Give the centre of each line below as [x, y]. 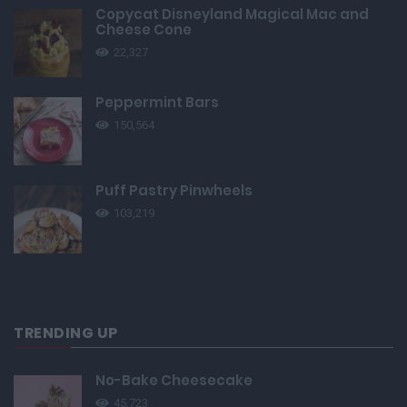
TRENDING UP [66, 333]
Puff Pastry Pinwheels [174, 191]
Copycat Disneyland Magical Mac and [232, 15]
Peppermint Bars [157, 103]
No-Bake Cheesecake [174, 381]
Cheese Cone [144, 30]
